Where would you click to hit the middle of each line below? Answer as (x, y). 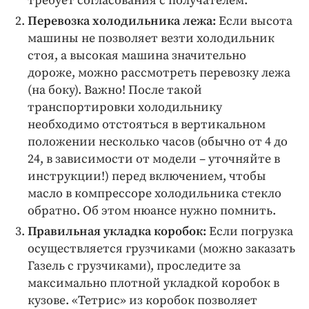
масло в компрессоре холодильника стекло (154, 193)
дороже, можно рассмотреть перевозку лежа (159, 73)
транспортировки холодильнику (125, 107)
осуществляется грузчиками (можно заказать (161, 249)
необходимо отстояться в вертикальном (147, 124)
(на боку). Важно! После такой (115, 90)
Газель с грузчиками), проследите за (134, 266)
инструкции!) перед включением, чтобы (147, 176)
